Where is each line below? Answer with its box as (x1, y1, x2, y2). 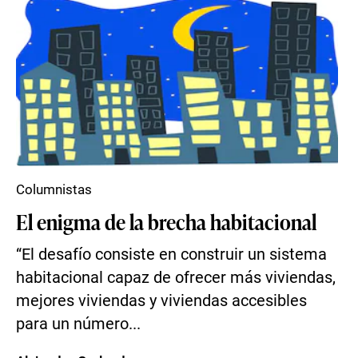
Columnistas (16, 181, 92, 197)
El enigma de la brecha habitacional (16, 207, 316, 236)
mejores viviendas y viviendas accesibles (16, 292, 307, 310)
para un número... (16, 315, 141, 333)
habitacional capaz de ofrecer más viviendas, (16, 268, 336, 287)
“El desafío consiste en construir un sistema (16, 245, 327, 264)
